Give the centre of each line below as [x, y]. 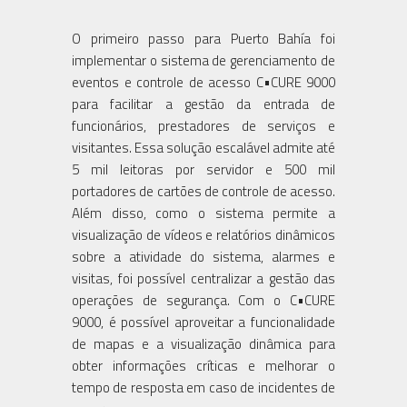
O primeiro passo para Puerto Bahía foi [203, 38]
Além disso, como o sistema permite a [203, 213]
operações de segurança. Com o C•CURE [203, 300]
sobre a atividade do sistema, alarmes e [203, 256]
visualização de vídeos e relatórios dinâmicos [203, 234]
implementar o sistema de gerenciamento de [203, 60]
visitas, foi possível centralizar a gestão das [203, 278]
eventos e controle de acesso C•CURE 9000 [203, 82]
